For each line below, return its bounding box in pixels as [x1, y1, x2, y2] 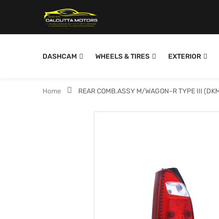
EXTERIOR [168, 52, 201, 61]
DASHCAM [43, 52, 77, 61]
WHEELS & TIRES [95, 52, 150, 61]
